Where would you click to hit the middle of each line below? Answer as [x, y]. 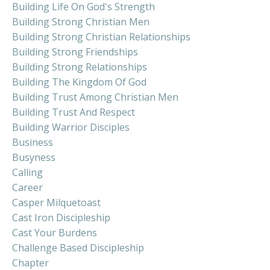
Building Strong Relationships [80, 67]
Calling [27, 172]
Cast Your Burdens [55, 232]
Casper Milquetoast [56, 202]
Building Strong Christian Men [81, 21]
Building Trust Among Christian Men [95, 97]
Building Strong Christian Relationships [101, 36]
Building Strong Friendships [75, 52]
